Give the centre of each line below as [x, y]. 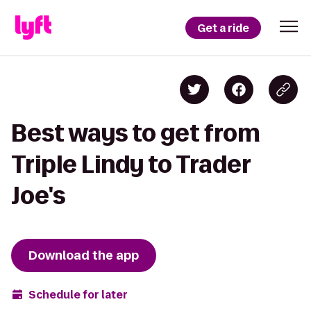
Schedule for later [78, 294]
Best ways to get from [136, 133]
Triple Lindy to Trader [131, 164]
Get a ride [223, 28]
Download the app [84, 255]
